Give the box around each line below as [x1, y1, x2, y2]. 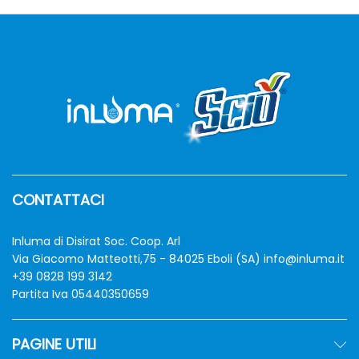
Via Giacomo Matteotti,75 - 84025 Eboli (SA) [12, 251, 264, 268]
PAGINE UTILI [12, 334, 96, 355]
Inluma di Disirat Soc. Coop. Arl [12, 233, 180, 250]
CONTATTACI [12, 190, 104, 211]
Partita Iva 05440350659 [12, 286, 149, 303]
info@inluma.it [264, 251, 345, 268]
